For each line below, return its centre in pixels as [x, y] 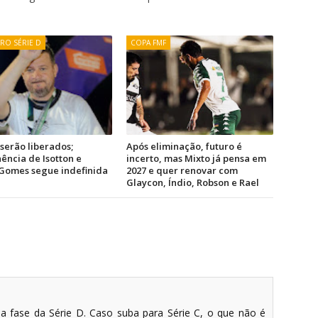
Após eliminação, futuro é [185, 146]
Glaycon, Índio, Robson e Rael [193, 182]
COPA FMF [149, 43]
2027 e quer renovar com [182, 170]
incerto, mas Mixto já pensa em [197, 158]
